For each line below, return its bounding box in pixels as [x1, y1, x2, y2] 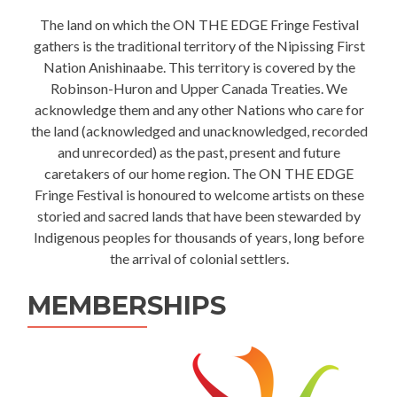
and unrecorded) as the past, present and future [58, 144, 340, 161]
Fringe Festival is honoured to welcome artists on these [34, 186, 364, 204]
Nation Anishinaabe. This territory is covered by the [43, 58, 355, 76]
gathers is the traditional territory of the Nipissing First [33, 37, 365, 55]
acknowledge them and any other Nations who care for [34, 101, 364, 119]
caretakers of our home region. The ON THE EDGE [44, 165, 354, 183]
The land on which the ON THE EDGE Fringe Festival [39, 16, 359, 34]
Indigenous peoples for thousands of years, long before [34, 229, 364, 246]
